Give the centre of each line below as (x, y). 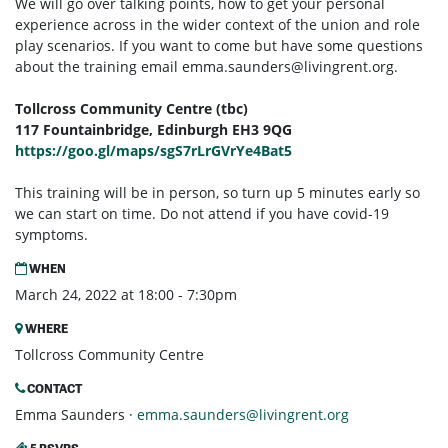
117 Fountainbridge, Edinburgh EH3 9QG (153, 130)
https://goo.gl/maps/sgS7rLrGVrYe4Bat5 (155, 151)
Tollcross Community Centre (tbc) (133, 109)
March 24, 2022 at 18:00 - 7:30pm (126, 295)
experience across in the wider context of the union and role (217, 25)
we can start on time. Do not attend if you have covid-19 (202, 214)
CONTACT (53, 389)
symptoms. (53, 235)
